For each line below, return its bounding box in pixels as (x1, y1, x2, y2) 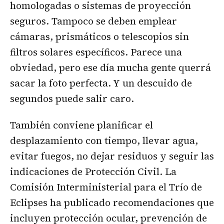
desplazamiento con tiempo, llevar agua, (10, 134, 198, 147)
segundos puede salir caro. (10, 91, 134, 105)
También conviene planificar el (10, 118, 153, 132)
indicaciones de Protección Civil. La (10, 165, 176, 178)
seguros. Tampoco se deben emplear (10, 14, 177, 27)
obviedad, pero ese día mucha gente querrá (10, 60, 211, 74)
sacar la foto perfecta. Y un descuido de (10, 76, 192, 89)
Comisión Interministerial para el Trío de (10, 180, 202, 194)
